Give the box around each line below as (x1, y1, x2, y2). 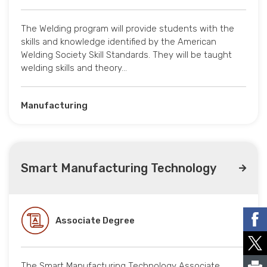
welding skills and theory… (21, 63, 127, 74)
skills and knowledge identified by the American (21, 36, 216, 48)
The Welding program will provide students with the (21, 23, 234, 35)
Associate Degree (55, 215, 135, 226)
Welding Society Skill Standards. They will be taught (21, 49, 232, 61)
